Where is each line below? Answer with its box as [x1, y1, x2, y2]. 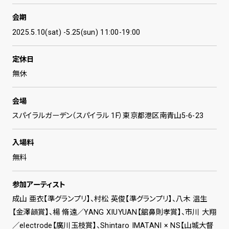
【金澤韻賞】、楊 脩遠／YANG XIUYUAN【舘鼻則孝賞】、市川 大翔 [12, 208, 217, 217]
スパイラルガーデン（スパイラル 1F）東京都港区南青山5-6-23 [12, 111, 204, 120]
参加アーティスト [12, 180, 66, 189]
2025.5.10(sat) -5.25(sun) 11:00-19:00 [12, 28, 141, 36]
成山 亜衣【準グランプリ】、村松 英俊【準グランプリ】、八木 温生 [12, 195, 208, 203]
